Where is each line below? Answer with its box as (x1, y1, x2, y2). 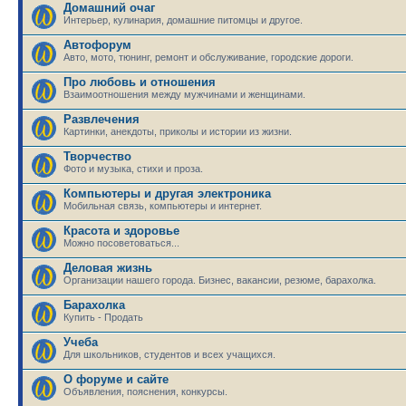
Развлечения (63, 112, 140, 126)
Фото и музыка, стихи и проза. (63, 163, 203, 174)
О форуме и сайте (63, 372, 169, 386)
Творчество (63, 150, 131, 163)
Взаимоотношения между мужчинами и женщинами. (63, 89, 305, 100)
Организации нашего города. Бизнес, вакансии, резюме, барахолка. (63, 275, 376, 285)
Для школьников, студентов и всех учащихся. (63, 349, 275, 360)
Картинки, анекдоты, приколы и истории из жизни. (63, 126, 292, 137)
